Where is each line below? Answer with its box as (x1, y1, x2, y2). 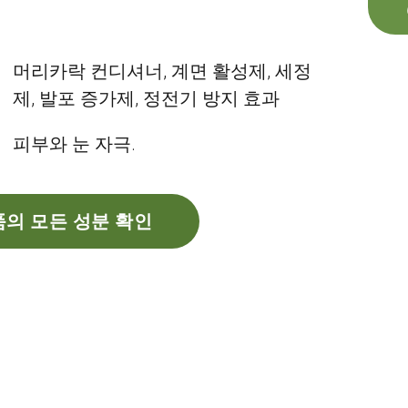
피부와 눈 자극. (13, 133, 136, 155)
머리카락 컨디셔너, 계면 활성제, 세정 (13, 60, 311, 82)
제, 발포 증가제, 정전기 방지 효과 (13, 87, 280, 109)
